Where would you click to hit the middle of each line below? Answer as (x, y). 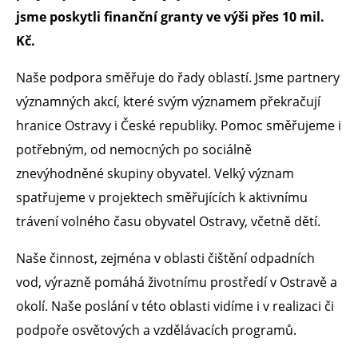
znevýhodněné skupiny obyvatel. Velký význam (155, 173)
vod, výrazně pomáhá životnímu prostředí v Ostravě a (177, 282)
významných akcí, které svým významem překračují (168, 101)
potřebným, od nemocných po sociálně (134, 149)
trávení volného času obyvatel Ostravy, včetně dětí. (168, 221)
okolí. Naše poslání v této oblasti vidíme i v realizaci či (175, 306)
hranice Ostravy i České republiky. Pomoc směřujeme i (179, 125)
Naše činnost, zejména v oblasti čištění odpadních (165, 258)
